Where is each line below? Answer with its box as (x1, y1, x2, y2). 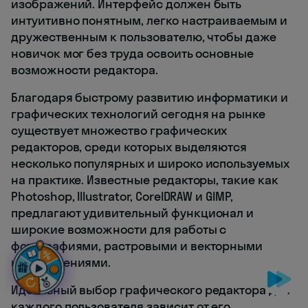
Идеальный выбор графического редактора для (11, 282, 290, 298)
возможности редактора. (11, 62, 158, 78)
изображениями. (11, 254, 111, 271)
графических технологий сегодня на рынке (11, 106, 266, 122)
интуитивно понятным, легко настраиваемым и (11, 12, 287, 29)
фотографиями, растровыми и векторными (11, 238, 263, 254)
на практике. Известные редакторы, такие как (11, 172, 278, 188)
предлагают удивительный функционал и (11, 205, 254, 221)
